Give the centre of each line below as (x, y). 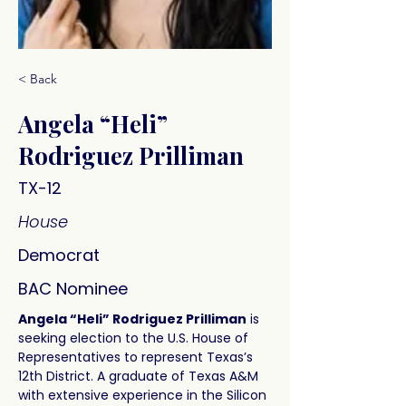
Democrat (59, 255)
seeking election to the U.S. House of (135, 338)
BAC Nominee (73, 289)
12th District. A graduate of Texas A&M (140, 376)
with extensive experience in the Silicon (144, 395)
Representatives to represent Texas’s (137, 357)
